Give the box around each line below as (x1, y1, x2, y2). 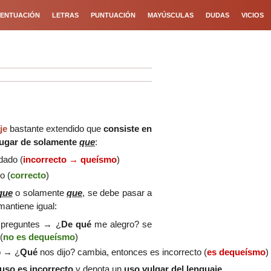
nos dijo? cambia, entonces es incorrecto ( (39, 246, 207, 257)
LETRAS (52, 11, 79, 19)
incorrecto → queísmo (22, 154, 117, 165)
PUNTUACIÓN (91, 11, 135, 19)
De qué (60, 218, 94, 229)
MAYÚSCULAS (148, 11, 194, 19)
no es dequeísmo (2, 231, 75, 242)
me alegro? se (94, 218, 152, 229)
